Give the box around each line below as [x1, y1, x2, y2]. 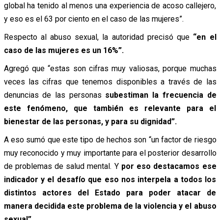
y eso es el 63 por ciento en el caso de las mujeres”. [3, 14, 184, 24]
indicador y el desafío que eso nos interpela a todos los [3, 174, 217, 184]
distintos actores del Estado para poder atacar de [3, 188, 217, 197]
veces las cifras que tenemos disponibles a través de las [3, 77, 217, 86]
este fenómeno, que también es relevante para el [3, 103, 217, 113]
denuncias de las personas [3, 90, 106, 100]
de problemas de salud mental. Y [3, 161, 121, 171]
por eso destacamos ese [121, 161, 217, 171]
